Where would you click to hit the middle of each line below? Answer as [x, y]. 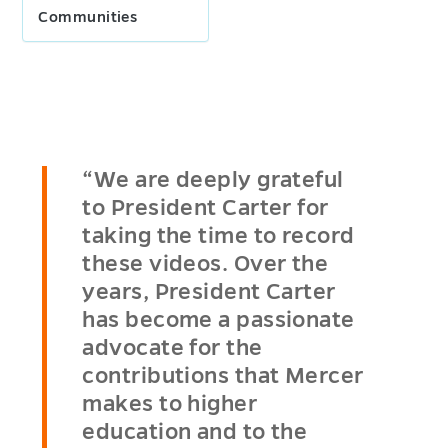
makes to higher [170, 404]
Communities [88, 17]
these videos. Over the [205, 264]
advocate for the [172, 348]
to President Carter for [205, 208]
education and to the [195, 432]
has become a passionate [218, 320]
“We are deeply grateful [213, 180]
